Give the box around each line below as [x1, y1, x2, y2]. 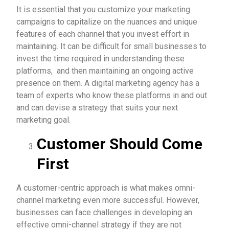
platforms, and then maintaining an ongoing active [16, 66, 194, 76]
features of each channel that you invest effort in [16, 29, 189, 39]
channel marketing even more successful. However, [16, 195, 199, 205]
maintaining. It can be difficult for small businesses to [16, 41, 207, 51]
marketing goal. [16, 115, 71, 125]
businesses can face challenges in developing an [16, 208, 192, 217]
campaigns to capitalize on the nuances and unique [16, 17, 197, 27]
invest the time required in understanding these [16, 54, 185, 63]
